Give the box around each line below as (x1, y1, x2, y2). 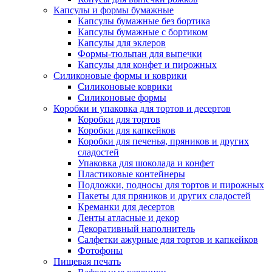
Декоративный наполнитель (78, 223, 195, 234)
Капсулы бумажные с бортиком (78, 27, 208, 37)
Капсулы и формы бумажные (53, 5, 174, 15)
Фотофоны (78, 245, 123, 256)
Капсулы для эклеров (78, 38, 166, 48)
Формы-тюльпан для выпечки (78, 49, 202, 59)
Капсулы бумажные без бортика (78, 16, 210, 26)
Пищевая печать (53, 256, 121, 267)
